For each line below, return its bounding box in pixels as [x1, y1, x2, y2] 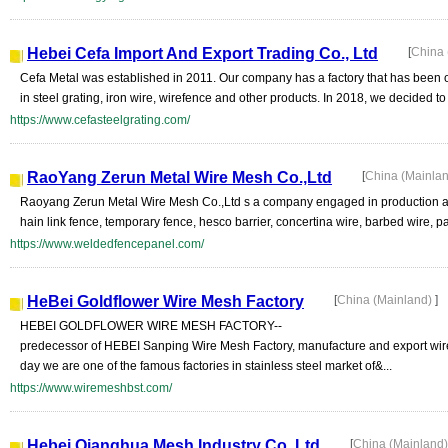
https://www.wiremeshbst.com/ [10, 381, 172, 395]
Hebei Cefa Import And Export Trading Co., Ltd [27, 45, 378, 62]
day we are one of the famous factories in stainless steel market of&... [20, 359, 392, 373]
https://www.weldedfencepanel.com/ [10, 237, 204, 251]
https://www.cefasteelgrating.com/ [10, 113, 190, 127]
